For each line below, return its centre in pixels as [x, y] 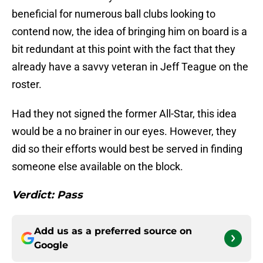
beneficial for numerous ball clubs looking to [114, 14]
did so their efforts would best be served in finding [127, 149]
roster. [27, 85]
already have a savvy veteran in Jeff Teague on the [130, 67]
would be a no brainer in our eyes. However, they [124, 131]
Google [51, 245]
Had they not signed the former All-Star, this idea [124, 114]
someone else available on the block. [97, 167]
